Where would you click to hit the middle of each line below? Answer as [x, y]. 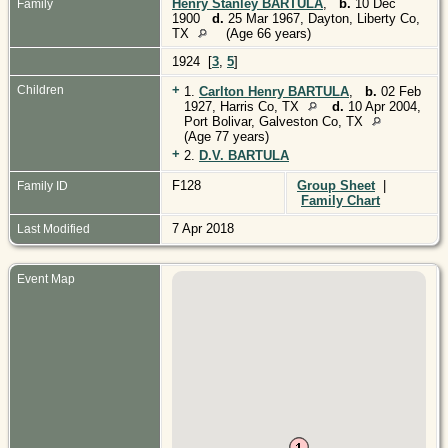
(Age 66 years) [268, 33]
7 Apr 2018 [205, 228]
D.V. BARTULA [244, 155]
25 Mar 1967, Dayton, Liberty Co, [322, 18]
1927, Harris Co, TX [243, 106]
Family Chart [340, 200]
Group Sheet [336, 185]
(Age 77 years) [226, 136]
